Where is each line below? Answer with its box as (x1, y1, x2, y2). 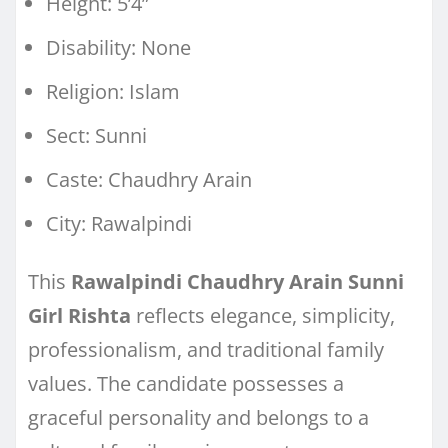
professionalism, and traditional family (28, 335, 384, 363)
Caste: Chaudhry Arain (46, 165, 252, 193)
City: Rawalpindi (46, 209, 192, 237)
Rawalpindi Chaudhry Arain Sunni (71, 267, 404, 295)
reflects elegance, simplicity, (131, 301, 395, 329)
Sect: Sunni (46, 121, 147, 149)
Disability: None (46, 33, 191, 61)
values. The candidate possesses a (28, 369, 344, 397)
